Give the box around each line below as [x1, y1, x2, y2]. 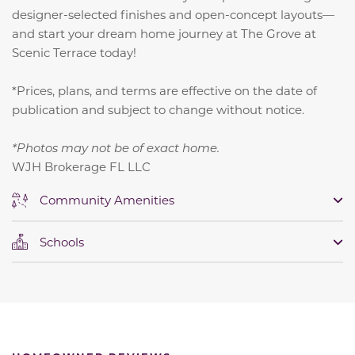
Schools [40, 233, 84, 250]
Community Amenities [40, 192, 174, 208]
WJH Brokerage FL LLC [12, 158, 151, 175]
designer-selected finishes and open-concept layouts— [12, 6, 334, 23]
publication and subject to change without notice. [12, 101, 307, 118]
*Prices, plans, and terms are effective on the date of [12, 82, 317, 99]
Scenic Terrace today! [12, 44, 139, 61]
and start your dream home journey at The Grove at [12, 25, 316, 42]
